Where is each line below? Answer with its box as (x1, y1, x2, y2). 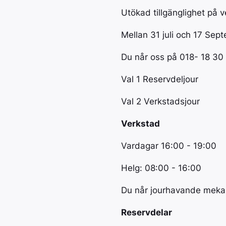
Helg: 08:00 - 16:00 (121, 163, 201, 173)
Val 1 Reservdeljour (121, 74, 198, 84)
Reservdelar (121, 207, 172, 217)
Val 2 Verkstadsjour (121, 96, 200, 106)
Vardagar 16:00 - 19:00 (121, 141, 216, 151)
